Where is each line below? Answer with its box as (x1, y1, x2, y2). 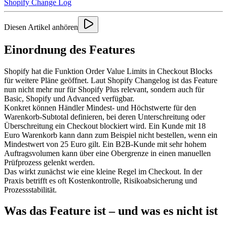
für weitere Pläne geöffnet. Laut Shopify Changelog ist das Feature (4, 75, 217, 85)
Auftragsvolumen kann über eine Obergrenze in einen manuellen (4, 148, 211, 158)
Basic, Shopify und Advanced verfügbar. (4, 94, 134, 103)
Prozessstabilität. (4, 185, 57, 194)
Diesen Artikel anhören (4, 22, 78, 31)
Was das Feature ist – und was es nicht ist (4, 204, 218, 218)
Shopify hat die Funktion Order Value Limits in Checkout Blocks (4, 66, 212, 75)
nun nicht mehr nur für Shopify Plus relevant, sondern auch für (4, 85, 204, 94)
